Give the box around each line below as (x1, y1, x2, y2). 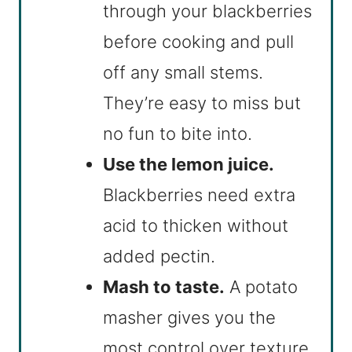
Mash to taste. (103, 277, 225, 298)
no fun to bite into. (103, 123, 252, 145)
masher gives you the (103, 307, 276, 328)
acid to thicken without (103, 215, 288, 236)
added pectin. (103, 246, 215, 267)
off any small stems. (103, 62, 263, 83)
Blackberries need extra (103, 185, 295, 206)
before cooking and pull (103, 31, 294, 53)
